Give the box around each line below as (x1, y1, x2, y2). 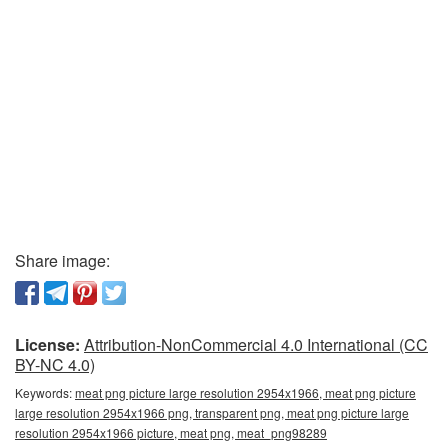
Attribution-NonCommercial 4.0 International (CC (84, 333, 428, 357)
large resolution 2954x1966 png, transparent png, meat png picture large (15, 404, 409, 422)
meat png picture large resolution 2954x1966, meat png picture (75, 384, 416, 402)
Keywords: (15, 384, 75, 402)
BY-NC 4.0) (15, 353, 95, 377)
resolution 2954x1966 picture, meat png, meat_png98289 (15, 424, 327, 442)
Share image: (15, 249, 110, 273)
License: (15, 333, 80, 357)
